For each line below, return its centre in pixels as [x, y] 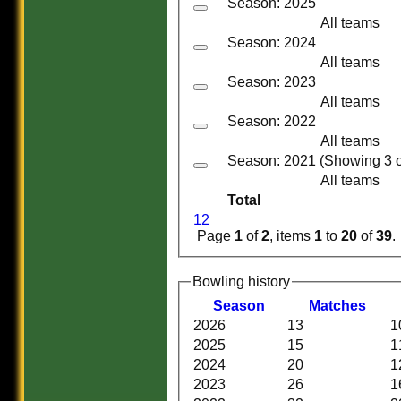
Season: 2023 [272, 82]
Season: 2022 [272, 122]
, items [292, 236]
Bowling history [241, 282]
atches [343, 305]
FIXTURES [97, 388]
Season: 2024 [272, 43]
